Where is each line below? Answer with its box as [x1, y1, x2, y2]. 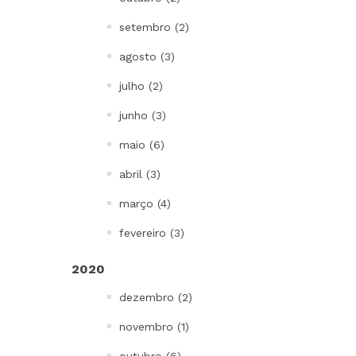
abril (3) [119, 168, 161, 180]
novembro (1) [119, 320, 189, 333]
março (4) [119, 197, 171, 210]
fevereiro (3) [119, 226, 184, 239]
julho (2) [119, 79, 163, 92]
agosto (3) [119, 50, 175, 63]
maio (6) [119, 138, 164, 151]
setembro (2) [119, 21, 189, 33]
